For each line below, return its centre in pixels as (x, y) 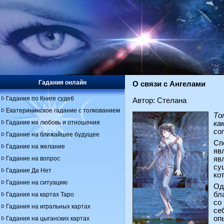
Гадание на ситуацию (37, 182)
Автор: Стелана (159, 100)
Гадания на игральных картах (48, 206)
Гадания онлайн (62, 82)
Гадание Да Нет (29, 170)
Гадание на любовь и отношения (53, 122)
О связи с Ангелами (169, 84)
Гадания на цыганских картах (48, 218)
